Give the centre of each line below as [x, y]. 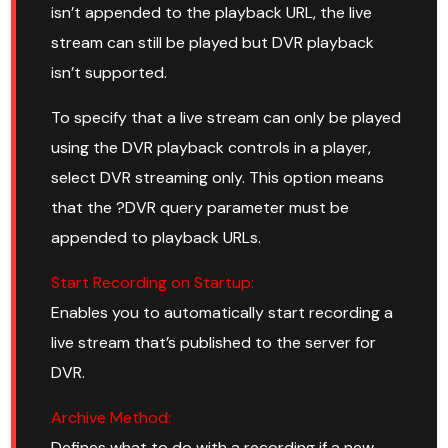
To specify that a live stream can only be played [226, 118]
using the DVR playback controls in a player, [211, 148]
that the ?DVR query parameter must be [200, 208]
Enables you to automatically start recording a [222, 313]
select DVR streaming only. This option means [218, 178]
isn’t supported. [109, 73]
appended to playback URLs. [156, 238]
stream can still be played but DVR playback [213, 43]
